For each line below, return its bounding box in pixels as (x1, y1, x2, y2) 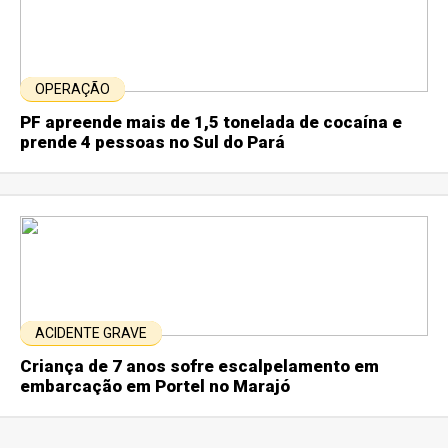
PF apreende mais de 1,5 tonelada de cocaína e (20, 111, 403, 132)
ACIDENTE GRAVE (35, 324, 148, 341)
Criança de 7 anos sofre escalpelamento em (20, 355, 380, 376)
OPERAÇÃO (35, 80, 111, 97)
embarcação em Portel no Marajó (20, 375, 291, 396)
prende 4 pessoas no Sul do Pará (20, 131, 286, 152)
